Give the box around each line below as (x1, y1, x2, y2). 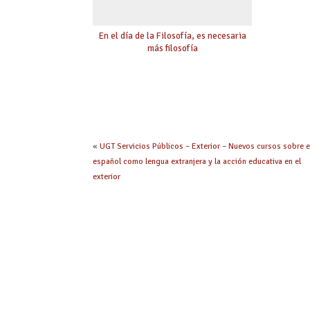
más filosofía (147, 42, 198, 54)
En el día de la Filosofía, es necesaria (98, 29, 246, 42)
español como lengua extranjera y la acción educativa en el (93, 156, 302, 167)
